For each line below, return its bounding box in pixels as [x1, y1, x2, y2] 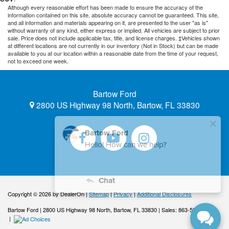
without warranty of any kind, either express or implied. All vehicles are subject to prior [8, 26, 220, 35]
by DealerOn [53, 190, 84, 198]
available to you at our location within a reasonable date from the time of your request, [8, 49, 218, 58]
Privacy [113, 190, 132, 198]
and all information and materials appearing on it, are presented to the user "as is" [8, 18, 208, 27]
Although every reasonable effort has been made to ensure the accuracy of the [8, 3, 203, 12]
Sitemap [89, 190, 109, 198]
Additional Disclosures [137, 190, 192, 198]
